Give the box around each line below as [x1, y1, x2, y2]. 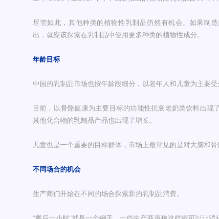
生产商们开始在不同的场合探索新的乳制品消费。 [33, 190, 183, 198]
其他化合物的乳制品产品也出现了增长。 [33, 116, 156, 125]
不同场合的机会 [33, 165, 81, 174]
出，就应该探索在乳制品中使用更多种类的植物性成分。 [33, 31, 204, 39]
